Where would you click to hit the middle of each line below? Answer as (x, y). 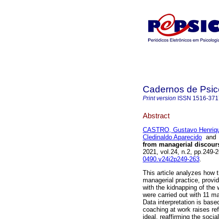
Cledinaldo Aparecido (172, 137)
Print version (159, 98)
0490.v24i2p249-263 (171, 159)
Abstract (156, 115)
